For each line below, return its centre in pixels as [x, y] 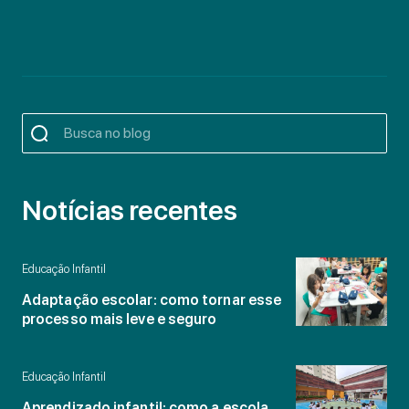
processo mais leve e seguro [120, 319]
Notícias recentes [130, 210]
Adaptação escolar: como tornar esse [152, 299]
